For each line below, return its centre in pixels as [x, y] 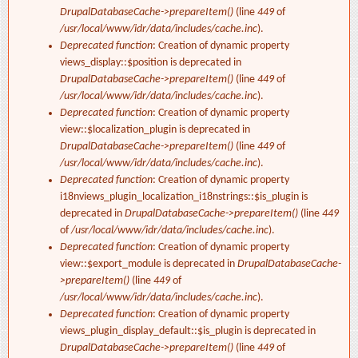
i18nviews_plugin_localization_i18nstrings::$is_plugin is [184, 197]
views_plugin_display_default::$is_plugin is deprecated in [188, 332]
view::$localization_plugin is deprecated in [155, 130]
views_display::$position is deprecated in [151, 63]
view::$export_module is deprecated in [149, 265]
